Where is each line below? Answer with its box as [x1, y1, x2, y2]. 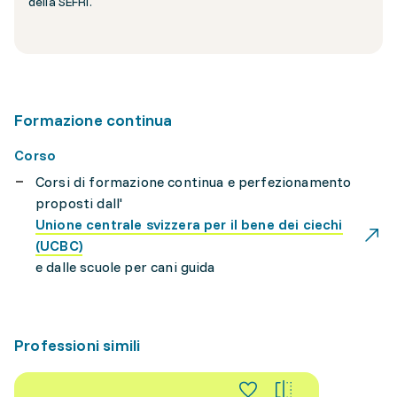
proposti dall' [35, 194, 123, 212]
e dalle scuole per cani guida [35, 258, 215, 276]
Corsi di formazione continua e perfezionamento [35, 173, 352, 191]
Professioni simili [14, 335, 141, 355]
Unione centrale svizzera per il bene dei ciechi [35, 215, 343, 233]
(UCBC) [35, 237, 82, 254]
